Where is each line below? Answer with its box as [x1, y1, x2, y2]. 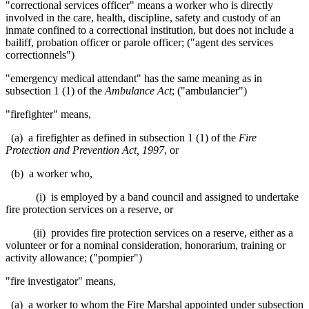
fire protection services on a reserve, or [6, 203, 173, 215]
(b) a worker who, [6, 167, 92, 179]
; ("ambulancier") [172, 84, 247, 97]
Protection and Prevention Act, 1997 [6, 143, 164, 156]
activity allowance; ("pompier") [6, 251, 142, 263]
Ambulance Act [105, 84, 172, 97]
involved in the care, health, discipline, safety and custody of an [6, 11, 281, 23]
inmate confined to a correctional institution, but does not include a [6, 23, 294, 36]
